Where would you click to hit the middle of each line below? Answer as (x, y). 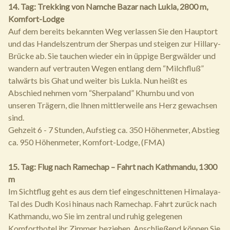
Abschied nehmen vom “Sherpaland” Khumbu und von (101, 93)
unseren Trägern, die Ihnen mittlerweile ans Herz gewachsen (113, 105)
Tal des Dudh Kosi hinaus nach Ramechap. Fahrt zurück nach (112, 204)
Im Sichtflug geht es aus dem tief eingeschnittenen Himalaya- (114, 191)
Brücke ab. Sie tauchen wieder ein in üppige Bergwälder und (112, 56)
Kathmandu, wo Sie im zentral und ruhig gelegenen (95, 216)
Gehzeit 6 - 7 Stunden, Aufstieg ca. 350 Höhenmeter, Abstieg (114, 130)
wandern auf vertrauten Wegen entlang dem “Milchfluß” (106, 68)
